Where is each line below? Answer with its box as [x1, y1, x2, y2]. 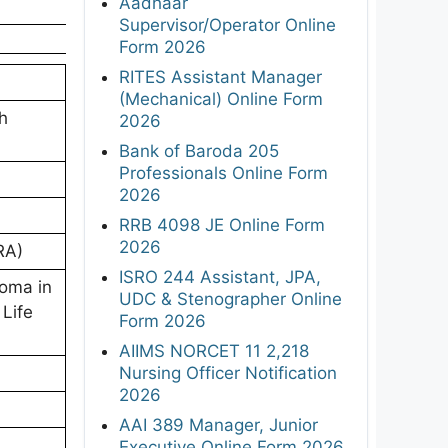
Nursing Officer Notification [119, 362, 337, 383]
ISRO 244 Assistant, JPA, [119, 266, 321, 287]
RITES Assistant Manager [119, 66, 322, 87]
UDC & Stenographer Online [119, 288, 342, 309]
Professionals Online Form [119, 162, 328, 183]
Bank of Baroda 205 [119, 140, 279, 161]
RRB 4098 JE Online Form [119, 214, 325, 235]
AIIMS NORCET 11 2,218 [119, 340, 309, 361]
